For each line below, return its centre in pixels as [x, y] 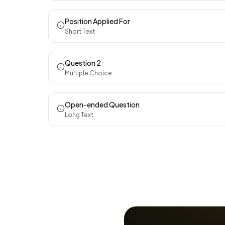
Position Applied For [97, 21]
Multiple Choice [88, 73]
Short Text [80, 31]
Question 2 [83, 63]
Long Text [79, 115]
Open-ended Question [102, 104]
